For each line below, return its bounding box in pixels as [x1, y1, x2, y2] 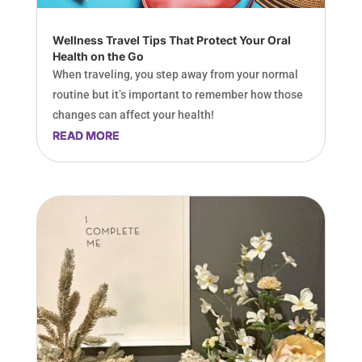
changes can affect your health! [52, 107, 214, 121]
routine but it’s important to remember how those [52, 87, 303, 101]
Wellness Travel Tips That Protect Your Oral [52, 32, 291, 47]
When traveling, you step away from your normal [52, 67, 298, 81]
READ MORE [52, 128, 120, 142]
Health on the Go [52, 48, 144, 63]
